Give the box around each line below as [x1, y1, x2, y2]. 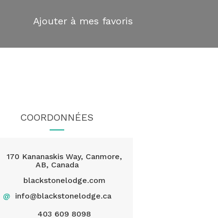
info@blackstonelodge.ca [15, 191, 111, 200]
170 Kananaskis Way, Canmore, [6, 152, 122, 161]
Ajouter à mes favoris [33, 15, 133, 27]
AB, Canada [35, 160, 79, 169]
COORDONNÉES [20, 111, 94, 123]
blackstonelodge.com [23, 176, 106, 185]
